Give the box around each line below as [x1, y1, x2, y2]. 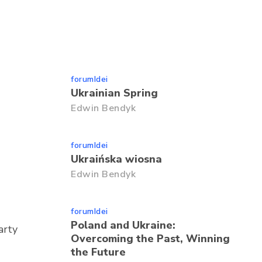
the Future [71, 245, 126, 259]
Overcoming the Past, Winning [71, 232, 230, 246]
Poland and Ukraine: [71, 218, 175, 232]
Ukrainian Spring [71, 86, 158, 100]
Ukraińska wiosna [71, 152, 162, 166]
